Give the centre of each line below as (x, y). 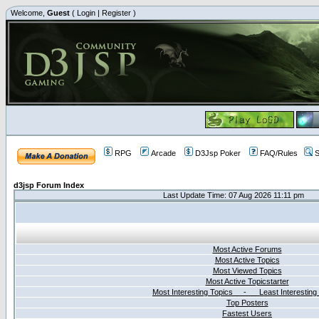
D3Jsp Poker (218, 153)
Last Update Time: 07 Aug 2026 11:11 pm (233, 195)
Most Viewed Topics (247, 271)
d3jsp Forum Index (49, 185)
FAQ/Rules (279, 153)
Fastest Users (247, 313)
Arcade (163, 153)
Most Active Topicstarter (247, 281)
